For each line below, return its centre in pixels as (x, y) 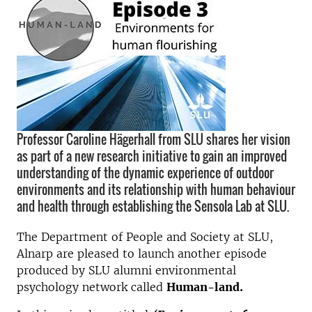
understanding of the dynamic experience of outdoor (145, 173)
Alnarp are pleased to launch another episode (142, 253)
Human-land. (205, 287)
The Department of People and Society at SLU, (145, 237)
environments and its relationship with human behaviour (156, 189)
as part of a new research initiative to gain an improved (152, 156)
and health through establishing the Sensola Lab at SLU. (153, 206)
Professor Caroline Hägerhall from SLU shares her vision (154, 139)
